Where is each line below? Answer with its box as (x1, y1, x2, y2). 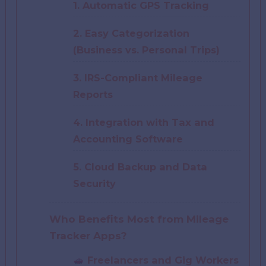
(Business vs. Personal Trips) (73, 43, 220, 56)
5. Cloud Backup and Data (73, 160, 208, 173)
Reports (73, 88, 113, 100)
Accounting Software (73, 132, 183, 145)
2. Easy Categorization (73, 27, 190, 39)
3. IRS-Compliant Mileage (73, 71, 203, 84)
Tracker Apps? (49, 229, 128, 242)
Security (73, 177, 116, 189)
